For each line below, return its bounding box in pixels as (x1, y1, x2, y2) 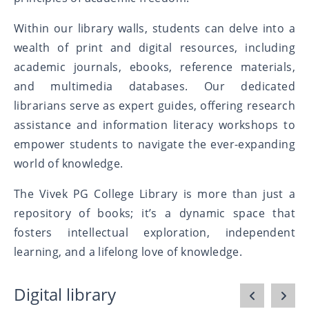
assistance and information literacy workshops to (14, 117, 295, 132)
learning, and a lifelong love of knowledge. (14, 243, 243, 259)
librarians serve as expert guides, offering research (14, 97, 295, 113)
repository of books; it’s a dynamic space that (14, 205, 295, 221)
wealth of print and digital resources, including (14, 39, 295, 55)
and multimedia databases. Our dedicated (14, 78, 295, 94)
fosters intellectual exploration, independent (14, 224, 295, 240)
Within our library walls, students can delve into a (14, 20, 295, 36)
